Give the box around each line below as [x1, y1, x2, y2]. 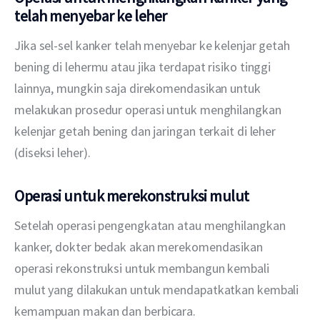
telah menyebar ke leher [14, 6, 167, 26]
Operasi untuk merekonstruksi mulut [14, 185, 250, 206]
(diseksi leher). [14, 144, 91, 161]
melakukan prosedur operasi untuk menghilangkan [14, 101, 284, 119]
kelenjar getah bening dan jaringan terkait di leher [14, 123, 279, 140]
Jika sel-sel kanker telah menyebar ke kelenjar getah [14, 37, 293, 54]
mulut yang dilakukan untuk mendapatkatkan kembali [14, 281, 302, 299]
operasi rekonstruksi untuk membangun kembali [14, 260, 272, 277]
